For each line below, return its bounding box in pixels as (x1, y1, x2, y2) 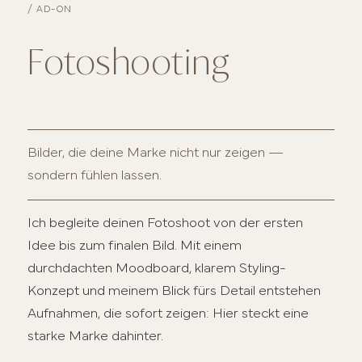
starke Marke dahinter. (27, 330, 164, 343)
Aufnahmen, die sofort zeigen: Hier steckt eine (27, 308, 309, 321)
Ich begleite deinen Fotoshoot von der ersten (27, 217, 304, 230)
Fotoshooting (27, 48, 231, 83)
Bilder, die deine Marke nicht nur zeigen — (27, 147, 284, 160)
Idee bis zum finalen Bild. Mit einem (27, 240, 242, 253)
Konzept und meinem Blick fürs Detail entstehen (27, 285, 322, 298)
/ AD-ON (27, 6, 73, 15)
